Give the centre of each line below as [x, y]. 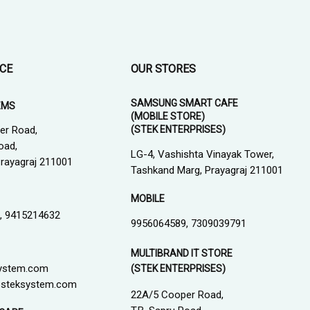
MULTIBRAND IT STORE [182, 254]
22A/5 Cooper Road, [177, 295]
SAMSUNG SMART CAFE [185, 103]
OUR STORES [164, 69]
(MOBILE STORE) [168, 116]
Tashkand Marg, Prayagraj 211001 [207, 171]
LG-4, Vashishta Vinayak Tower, [203, 155]
